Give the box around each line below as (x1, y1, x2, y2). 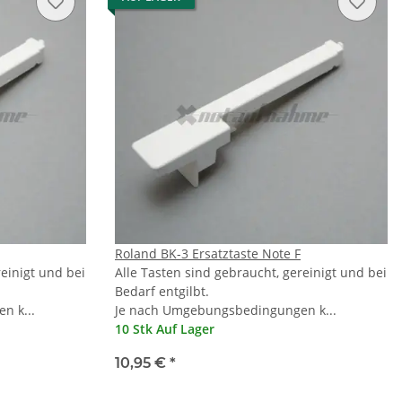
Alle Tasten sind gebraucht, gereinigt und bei (115, 264, 387, 282)
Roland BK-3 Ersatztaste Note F (115, 245, 301, 263)
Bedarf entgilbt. (115, 283, 209, 301)
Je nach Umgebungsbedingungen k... (115, 301, 336, 319)
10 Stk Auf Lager (115, 320, 214, 338)
